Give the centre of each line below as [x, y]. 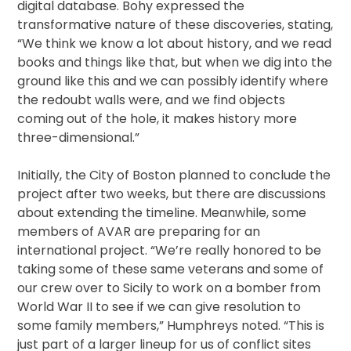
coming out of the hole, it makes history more [157, 119]
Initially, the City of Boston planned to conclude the [174, 175]
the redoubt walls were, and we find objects [152, 100]
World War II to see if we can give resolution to [159, 307]
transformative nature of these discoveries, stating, [175, 25]
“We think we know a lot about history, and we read [175, 44]
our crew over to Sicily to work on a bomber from [169, 288]
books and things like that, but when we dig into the [175, 63]
